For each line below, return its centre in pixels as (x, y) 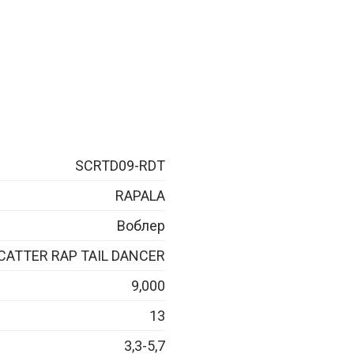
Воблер (141, 225)
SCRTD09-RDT (120, 165)
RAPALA (140, 195)
